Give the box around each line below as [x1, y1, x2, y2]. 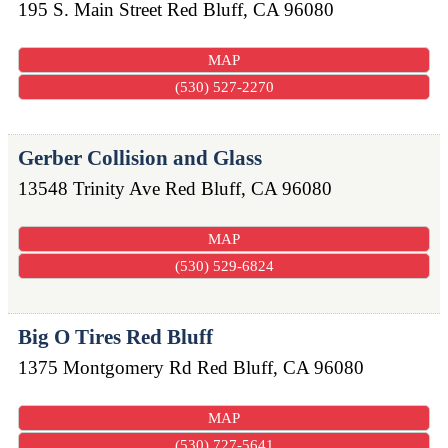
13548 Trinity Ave [18, 177, 160, 199]
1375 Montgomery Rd [18, 357, 192, 379]
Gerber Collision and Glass [18, 145, 262, 170]
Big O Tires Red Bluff [18, 325, 213, 350]
